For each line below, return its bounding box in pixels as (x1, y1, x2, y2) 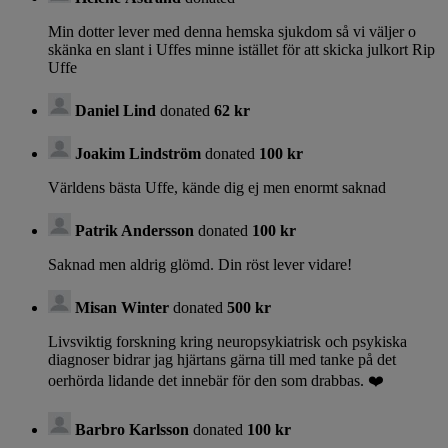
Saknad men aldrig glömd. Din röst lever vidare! (48, 256, 352, 274)
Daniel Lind (75, 102, 156, 120)
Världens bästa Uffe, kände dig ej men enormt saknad (48, 179, 386, 197)
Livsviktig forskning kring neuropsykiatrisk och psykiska (48, 333, 407, 351)
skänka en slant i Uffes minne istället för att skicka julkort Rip (48, 41, 435, 59)
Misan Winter (75, 299, 169, 317)
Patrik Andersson (75, 222, 194, 240)
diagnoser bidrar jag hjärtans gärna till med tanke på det (48, 351, 396, 369)
